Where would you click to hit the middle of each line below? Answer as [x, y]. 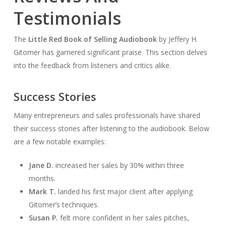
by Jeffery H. [177, 39]
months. [42, 178]
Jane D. [41, 165]
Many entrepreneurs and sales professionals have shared [107, 115]
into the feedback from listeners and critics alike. [92, 65]
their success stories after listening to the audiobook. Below [111, 128]
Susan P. [43, 217]
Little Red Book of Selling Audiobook [92, 39]
